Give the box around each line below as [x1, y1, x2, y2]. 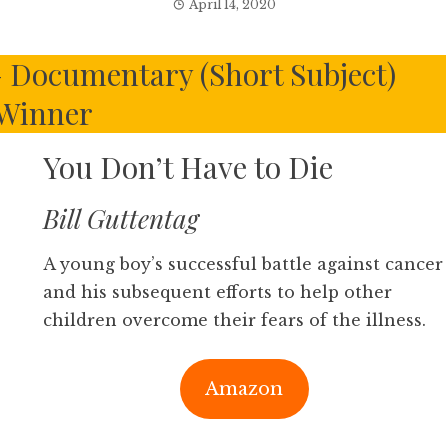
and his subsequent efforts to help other [42, 282, 392, 302]
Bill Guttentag [42, 201, 199, 236]
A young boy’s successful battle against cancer [42, 254, 443, 274]
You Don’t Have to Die [42, 147, 333, 187]
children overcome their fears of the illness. [42, 310, 426, 330]
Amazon [205, 378, 284, 400]
